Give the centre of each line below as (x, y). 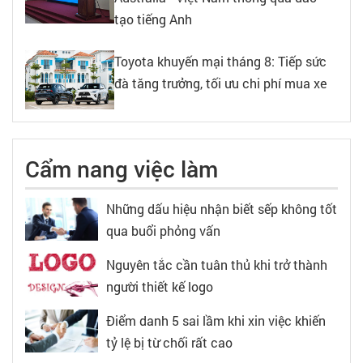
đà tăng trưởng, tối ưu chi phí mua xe (220, 83)
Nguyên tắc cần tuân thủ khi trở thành (217, 264)
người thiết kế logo (160, 286)
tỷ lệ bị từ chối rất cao (169, 342)
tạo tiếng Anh (153, 19)
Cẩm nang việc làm (122, 169)
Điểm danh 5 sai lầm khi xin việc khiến (216, 320)
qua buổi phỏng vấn (163, 230)
